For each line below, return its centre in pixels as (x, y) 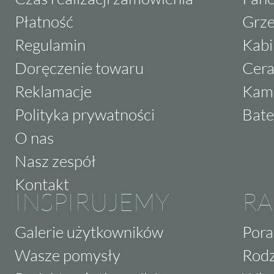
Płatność (44, 21)
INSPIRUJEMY (92, 201)
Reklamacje (53, 91)
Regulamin (50, 44)
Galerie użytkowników (89, 231)
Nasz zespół (55, 161)
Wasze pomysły (68, 255)
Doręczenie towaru (79, 68)
